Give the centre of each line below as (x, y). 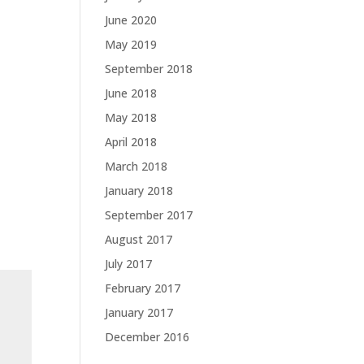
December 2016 (147, 337)
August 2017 (138, 239)
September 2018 (148, 69)
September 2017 (148, 215)
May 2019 (130, 44)
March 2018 (136, 166)
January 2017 (139, 312)
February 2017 (142, 288)
